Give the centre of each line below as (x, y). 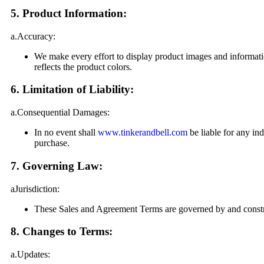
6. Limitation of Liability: (72, 90)
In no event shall (65, 133)
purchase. (52, 143)
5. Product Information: (69, 13)
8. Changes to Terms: (62, 232)
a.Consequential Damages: (60, 113)
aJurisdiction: (35, 189)
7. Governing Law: (57, 166)
